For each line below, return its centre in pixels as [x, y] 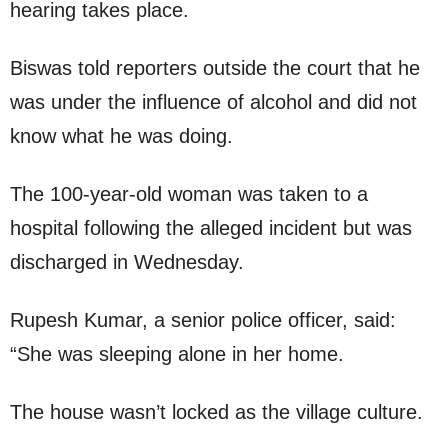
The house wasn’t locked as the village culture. [216, 412]
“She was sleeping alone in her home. [177, 354]
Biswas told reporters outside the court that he [215, 68]
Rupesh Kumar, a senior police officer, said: [203, 320]
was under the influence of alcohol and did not [213, 102]
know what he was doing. [121, 136]
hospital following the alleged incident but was [211, 228]
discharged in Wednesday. [127, 262]
